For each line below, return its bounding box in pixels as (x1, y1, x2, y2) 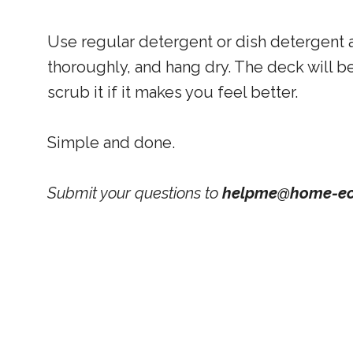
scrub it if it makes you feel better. (47, 83, 298, 102)
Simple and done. (47, 133, 175, 152)
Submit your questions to (47, 184, 222, 203)
